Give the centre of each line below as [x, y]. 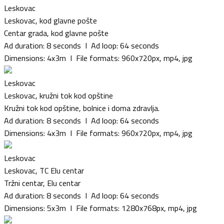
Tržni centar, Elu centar [42, 183]
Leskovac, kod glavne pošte [50, 20]
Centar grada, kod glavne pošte [56, 33]
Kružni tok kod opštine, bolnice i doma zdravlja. [82, 108]
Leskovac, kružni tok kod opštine [58, 95]
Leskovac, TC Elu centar [44, 170]
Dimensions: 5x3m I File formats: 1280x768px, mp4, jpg [100, 208]
